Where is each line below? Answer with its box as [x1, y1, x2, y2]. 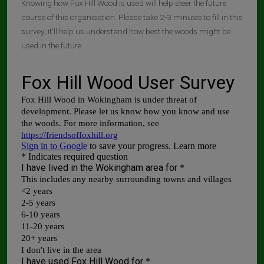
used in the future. [21, 41, 83, 50]
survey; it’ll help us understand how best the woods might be [21, 27, 230, 36]
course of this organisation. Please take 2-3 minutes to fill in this [21, 12, 243, 22]
